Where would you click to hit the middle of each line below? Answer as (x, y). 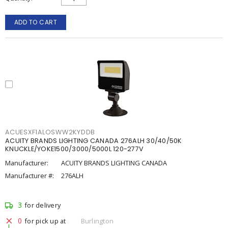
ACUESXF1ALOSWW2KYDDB (50, 132)
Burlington (97, 221)
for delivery (42, 205)
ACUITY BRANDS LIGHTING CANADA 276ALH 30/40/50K (94, 141)
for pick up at (45, 221)
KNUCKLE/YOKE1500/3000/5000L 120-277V (74, 149)
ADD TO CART (36, 22)
